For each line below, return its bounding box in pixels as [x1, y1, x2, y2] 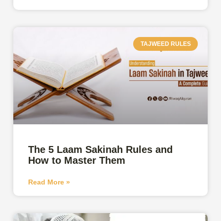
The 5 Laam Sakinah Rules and [28, 144, 173, 155]
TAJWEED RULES [140, 40, 191, 47]
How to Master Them [28, 154, 126, 166]
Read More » [28, 178, 71, 186]
